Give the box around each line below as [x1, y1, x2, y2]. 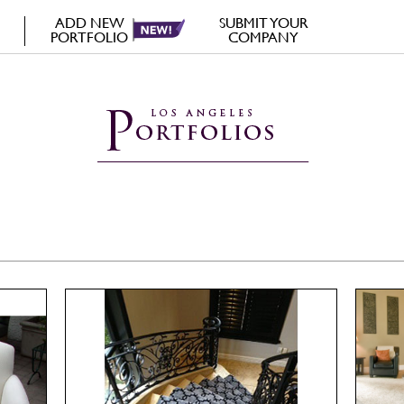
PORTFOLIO [50, 29, 129, 46]
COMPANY [228, 29, 299, 46]
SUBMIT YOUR [218, 14, 308, 32]
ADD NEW [54, 14, 124, 32]
